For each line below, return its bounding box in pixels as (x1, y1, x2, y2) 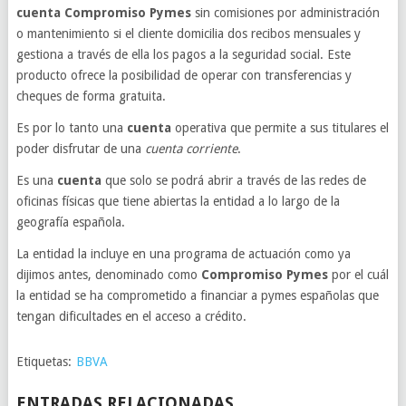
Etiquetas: (15, 354, 72, 369)
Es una (15, 173, 57, 188)
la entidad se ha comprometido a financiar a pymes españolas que (15, 288, 379, 303)
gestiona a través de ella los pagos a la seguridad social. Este (15, 47, 351, 62)
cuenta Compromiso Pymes (15, 5, 191, 20)
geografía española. (15, 215, 125, 229)
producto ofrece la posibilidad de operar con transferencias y (15, 68, 352, 82)
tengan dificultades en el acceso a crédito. (15, 309, 246, 324)
